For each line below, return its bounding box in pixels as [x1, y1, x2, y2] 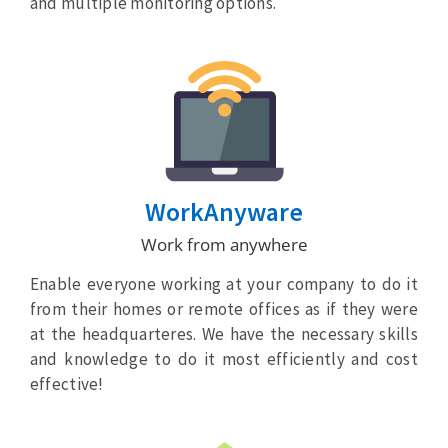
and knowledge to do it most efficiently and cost [29, 348, 419, 371]
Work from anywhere [140, 233, 308, 257]
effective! [29, 373, 104, 396]
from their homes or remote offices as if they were [29, 298, 419, 321]
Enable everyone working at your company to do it [29, 273, 419, 296]
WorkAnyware [145, 195, 303, 229]
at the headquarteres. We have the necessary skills [29, 323, 419, 346]
